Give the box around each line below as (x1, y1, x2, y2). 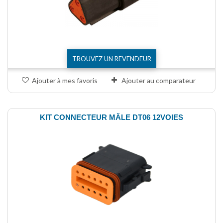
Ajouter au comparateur (121, 76, 196, 85)
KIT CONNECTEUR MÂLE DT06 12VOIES (40, 112, 183, 121)
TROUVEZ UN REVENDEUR (72, 54, 151, 63)
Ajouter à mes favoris (32, 76, 98, 85)
